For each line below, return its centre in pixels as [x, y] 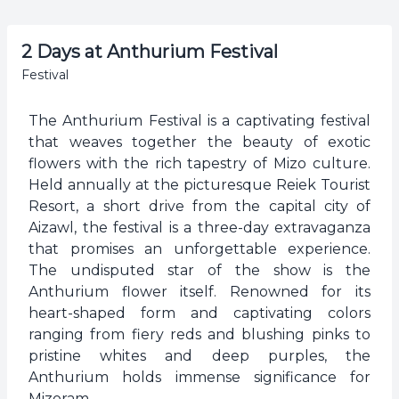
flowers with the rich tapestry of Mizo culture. [199, 163]
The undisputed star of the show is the [199, 270]
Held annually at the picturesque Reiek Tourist [199, 185]
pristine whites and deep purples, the [199, 356]
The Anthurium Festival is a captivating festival [199, 121]
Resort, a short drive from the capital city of [199, 206]
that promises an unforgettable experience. [199, 249]
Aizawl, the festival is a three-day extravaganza [199, 228]
